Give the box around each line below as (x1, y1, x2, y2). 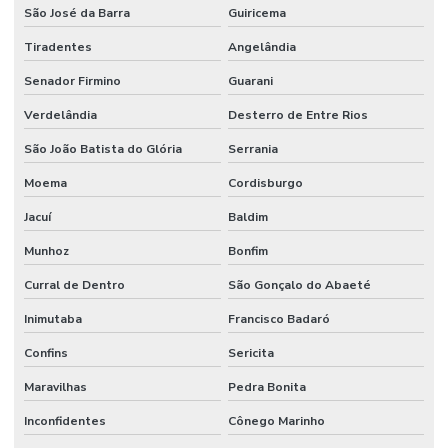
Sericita (227, 344, 274, 361)
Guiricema (227, 4, 286, 21)
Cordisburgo (227, 174, 303, 191)
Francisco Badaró (227, 310, 330, 327)
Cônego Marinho (227, 412, 325, 429)
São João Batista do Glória (24, 140, 182, 157)
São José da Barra (24, 4, 130, 21)
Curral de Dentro (24, 276, 125, 293)
